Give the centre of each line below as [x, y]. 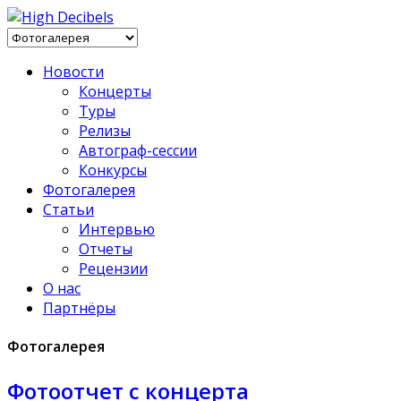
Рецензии [113, 269]
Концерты [115, 91]
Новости [73, 72]
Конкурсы [113, 170]
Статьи [68, 209]
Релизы [105, 131]
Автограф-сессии [138, 150]
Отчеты [106, 249]
